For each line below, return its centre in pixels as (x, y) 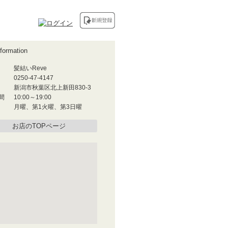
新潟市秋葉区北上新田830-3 (52, 88)
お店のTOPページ (39, 126)
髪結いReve (30, 68)
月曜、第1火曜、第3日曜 (48, 107)
